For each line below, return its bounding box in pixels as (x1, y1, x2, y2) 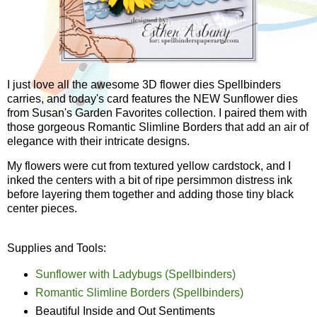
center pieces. (7, 202, 77, 215)
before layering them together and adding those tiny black (7, 188, 294, 201)
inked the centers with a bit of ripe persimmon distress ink (7, 174, 292, 187)
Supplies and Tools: (7, 242, 106, 255)
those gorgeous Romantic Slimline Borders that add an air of (7, 120, 309, 133)
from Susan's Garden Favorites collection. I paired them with (7, 106, 307, 119)
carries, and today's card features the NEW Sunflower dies (7, 92, 298, 105)
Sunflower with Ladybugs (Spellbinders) (35, 268, 236, 281)
